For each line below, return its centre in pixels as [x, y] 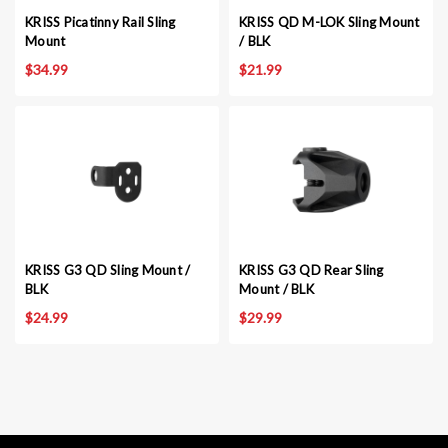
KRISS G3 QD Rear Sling [311, 270]
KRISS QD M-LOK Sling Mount [329, 22]
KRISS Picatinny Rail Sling [100, 22]
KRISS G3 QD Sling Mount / [108, 270]
